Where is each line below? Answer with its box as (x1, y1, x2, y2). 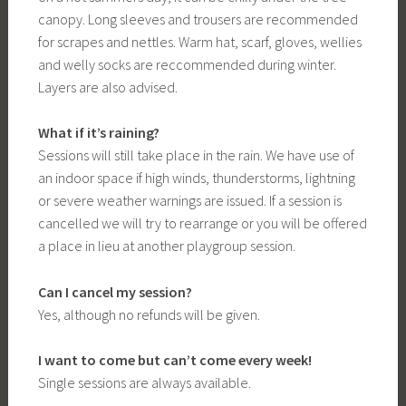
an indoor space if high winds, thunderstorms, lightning (37, 169, 355, 188)
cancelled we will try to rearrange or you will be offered (37, 214, 367, 233)
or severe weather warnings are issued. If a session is (37, 191, 342, 210)
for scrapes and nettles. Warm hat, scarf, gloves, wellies (37, 32, 362, 51)
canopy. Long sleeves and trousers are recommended (37, 9, 358, 28)
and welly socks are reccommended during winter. (37, 54, 336, 73)
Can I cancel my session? (37, 282, 192, 301)
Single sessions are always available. (37, 373, 251, 392)
